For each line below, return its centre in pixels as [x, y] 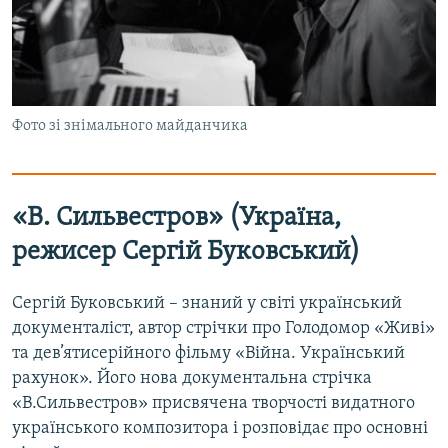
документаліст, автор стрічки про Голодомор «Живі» [223, 328]
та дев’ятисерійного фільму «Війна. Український [208, 353]
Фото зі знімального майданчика [130, 126]
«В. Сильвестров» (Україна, [176, 219]
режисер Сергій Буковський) [186, 253]
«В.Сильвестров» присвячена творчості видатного [213, 403]
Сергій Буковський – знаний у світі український [207, 303]
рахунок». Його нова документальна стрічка [192, 378]
